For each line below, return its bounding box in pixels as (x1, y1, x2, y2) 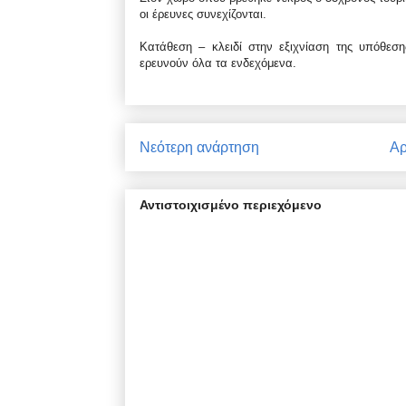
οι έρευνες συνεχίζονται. (140, 6, 266, 21)
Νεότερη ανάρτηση (140, 139, 259, 155)
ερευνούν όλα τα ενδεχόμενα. (140, 55, 296, 70)
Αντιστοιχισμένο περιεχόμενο (140, 197, 322, 212)
